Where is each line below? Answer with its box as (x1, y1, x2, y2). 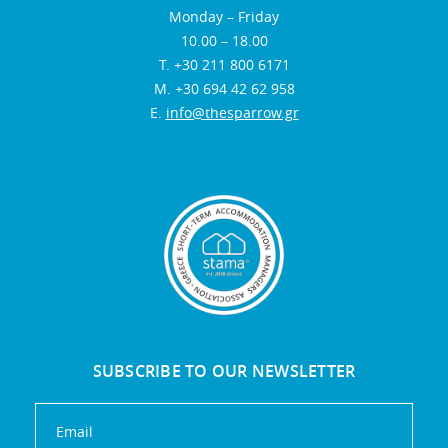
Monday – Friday (169, 7, 279, 27)
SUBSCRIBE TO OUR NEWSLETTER (92, 360, 356, 383)
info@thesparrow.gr (165, 103, 299, 123)
